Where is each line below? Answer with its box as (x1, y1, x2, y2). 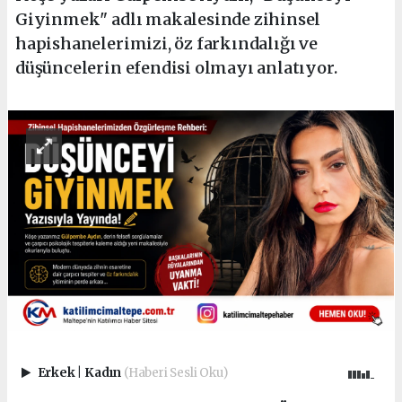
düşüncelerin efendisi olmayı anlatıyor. (15, 57, 337, 78)
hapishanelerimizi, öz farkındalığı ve (15, 32, 318, 54)
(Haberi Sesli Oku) (123, 364, 228, 380)
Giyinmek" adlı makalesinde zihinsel (15, 8, 321, 30)
